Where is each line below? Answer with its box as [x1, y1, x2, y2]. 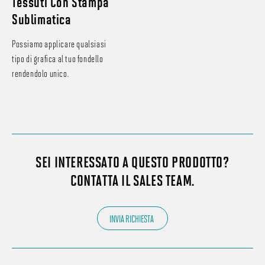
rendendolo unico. [12, 67, 69, 79]
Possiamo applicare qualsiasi [12, 38, 106, 50]
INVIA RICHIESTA [109, 212, 154, 224]
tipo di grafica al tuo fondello [12, 53, 104, 64]
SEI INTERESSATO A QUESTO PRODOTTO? [35, 152, 230, 171]
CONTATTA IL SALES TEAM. [70, 170, 195, 189]
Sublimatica [12, 10, 72, 28]
